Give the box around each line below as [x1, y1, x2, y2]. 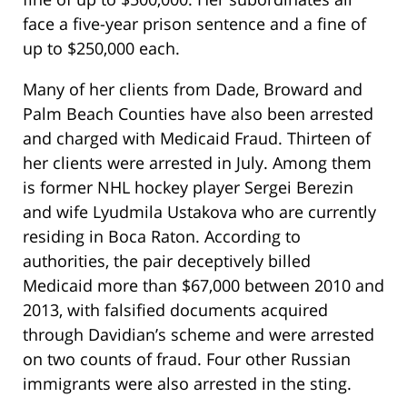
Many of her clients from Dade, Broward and [23, 77, 362, 100]
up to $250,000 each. [23, 36, 180, 59]
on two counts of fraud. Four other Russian [23, 347, 351, 370]
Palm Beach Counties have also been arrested [23, 102, 373, 124]
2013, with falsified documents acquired [23, 298, 328, 321]
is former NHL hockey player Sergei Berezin [23, 175, 353, 198]
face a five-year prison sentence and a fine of [23, 12, 366, 35]
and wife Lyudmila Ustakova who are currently [23, 200, 376, 223]
